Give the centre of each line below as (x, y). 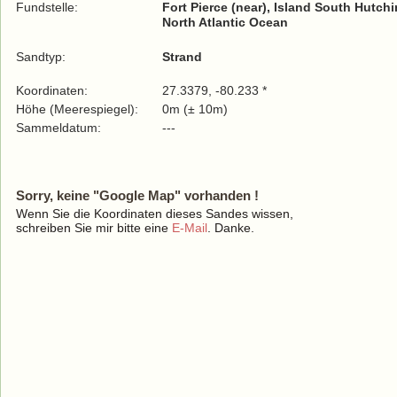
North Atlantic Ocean (225, 22)
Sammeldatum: (60, 128)
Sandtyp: (41, 57)
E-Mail (190, 228)
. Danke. (231, 228)
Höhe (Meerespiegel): (77, 109)
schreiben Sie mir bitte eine (94, 228)
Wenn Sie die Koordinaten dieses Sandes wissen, (155, 214)
